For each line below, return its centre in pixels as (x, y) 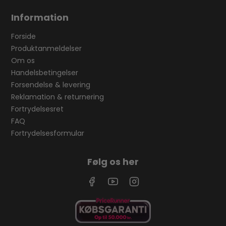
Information (40, 18)
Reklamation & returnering (58, 97)
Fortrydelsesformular (48, 133)
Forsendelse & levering (51, 85)
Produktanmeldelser (47, 49)
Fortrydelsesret (38, 109)
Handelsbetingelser (45, 73)
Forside (24, 37)
